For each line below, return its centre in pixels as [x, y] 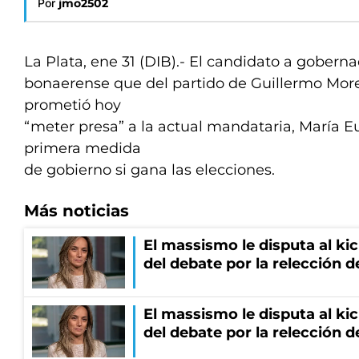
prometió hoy [73, 105]
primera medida [83, 148]
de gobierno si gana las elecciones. [149, 170]
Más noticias [77, 211]
